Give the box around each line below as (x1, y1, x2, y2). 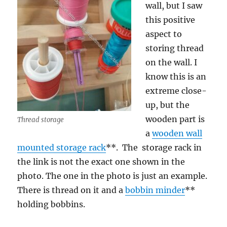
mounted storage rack (17, 142, 106, 153)
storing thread (145, 43, 204, 53)
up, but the (145, 100, 190, 110)
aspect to (145, 29, 182, 39)
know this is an (145, 71, 207, 82)
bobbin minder (125, 185, 185, 195)
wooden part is (145, 114, 205, 124)
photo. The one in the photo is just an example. (17, 171, 210, 181)
